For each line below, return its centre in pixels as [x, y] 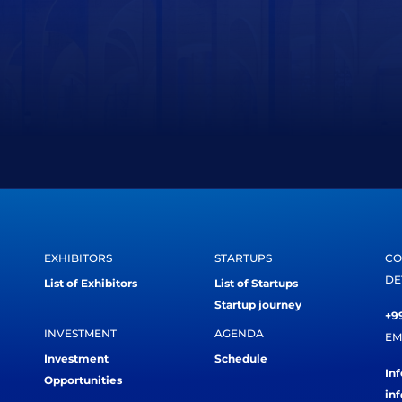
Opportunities [83, 380]
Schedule [241, 358]
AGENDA [239, 333]
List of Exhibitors [91, 283]
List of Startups [256, 283]
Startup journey [258, 305]
